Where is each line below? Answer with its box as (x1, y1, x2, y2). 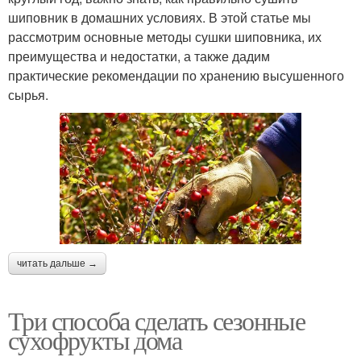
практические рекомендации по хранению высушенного (8, 65, 344, 85)
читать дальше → (17, 258, 98, 270)
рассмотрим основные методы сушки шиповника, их (8, 27, 322, 46)
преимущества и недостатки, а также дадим (8, 46, 270, 65)
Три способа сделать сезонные (8, 303, 305, 338)
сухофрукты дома (8, 322, 181, 358)
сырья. (8, 85, 48, 104)
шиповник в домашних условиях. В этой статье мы (8, 7, 311, 27)
